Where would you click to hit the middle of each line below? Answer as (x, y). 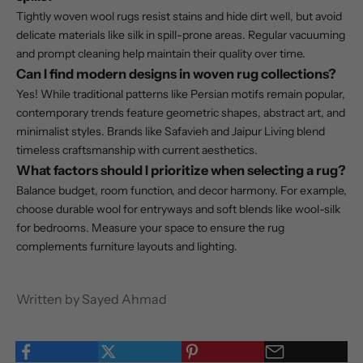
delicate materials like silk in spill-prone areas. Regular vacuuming (181, 35)
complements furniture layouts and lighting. (127, 247)
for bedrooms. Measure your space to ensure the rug (150, 228)
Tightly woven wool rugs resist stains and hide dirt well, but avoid (179, 17)
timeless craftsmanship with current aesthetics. (137, 150)
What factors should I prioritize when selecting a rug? (181, 171)
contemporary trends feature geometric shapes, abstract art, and (181, 113)
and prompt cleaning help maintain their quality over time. (161, 54)
